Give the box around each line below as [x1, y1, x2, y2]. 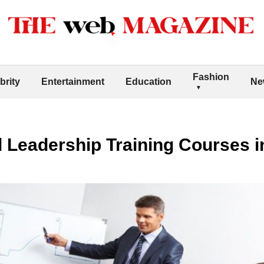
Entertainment [41, 76, 104, 87]
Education [126, 76, 171, 87]
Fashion [193, 71, 229, 82]
